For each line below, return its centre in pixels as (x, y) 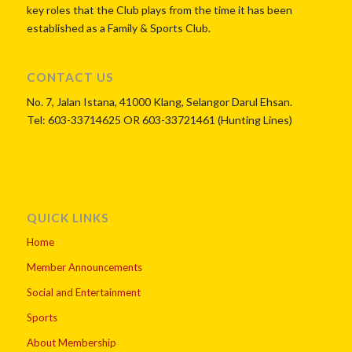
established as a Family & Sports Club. (118, 28)
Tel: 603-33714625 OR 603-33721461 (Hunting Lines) (159, 120)
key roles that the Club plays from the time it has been (159, 10)
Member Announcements (84, 268)
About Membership (71, 343)
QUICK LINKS (68, 218)
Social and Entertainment (83, 293)
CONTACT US (70, 77)
